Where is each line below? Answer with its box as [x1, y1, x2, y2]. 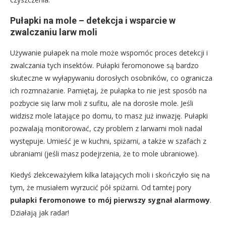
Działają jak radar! [10, 208, 69, 218]
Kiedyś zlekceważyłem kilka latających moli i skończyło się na [10, 170, 210, 180]
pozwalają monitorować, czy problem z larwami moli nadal [10, 124, 202, 134]
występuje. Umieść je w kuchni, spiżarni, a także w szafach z [10, 136, 206, 146]
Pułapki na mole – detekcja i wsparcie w [10, 15, 176, 26]
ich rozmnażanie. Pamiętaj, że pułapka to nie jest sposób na [10, 86, 207, 96]
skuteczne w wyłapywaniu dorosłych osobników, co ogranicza [10, 73, 212, 83]
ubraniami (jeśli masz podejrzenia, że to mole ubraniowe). [10, 149, 199, 159]
